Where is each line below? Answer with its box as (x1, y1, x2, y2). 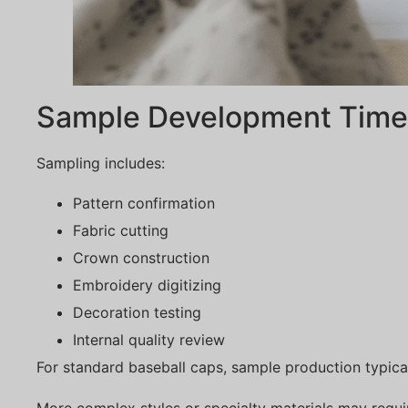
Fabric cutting (73, 221, 168, 240)
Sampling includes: (36, 153, 165, 172)
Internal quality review (73, 331, 225, 350)
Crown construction (73, 249, 209, 268)
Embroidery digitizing (73, 276, 221, 295)
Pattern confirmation (73, 194, 215, 213)
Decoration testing (73, 303, 201, 322)
